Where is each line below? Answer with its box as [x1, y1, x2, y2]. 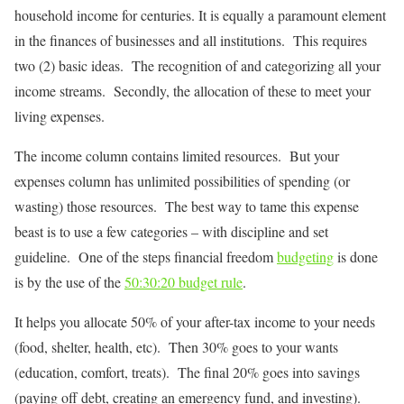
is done [334, 247, 378, 267]
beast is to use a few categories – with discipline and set [14, 222, 328, 242]
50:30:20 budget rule [124, 272, 243, 292]
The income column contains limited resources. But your [14, 146, 339, 166]
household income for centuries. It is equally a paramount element [14, 5, 386, 25]
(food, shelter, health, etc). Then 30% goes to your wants [14, 337, 338, 357]
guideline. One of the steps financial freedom [14, 247, 277, 267]
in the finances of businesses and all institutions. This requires [14, 31, 367, 50]
